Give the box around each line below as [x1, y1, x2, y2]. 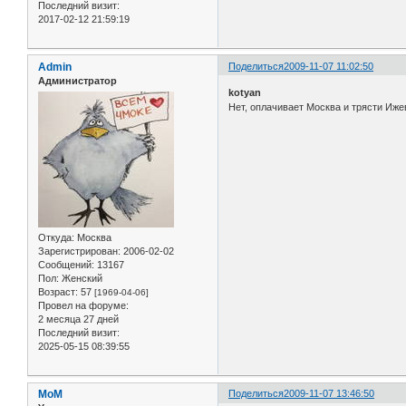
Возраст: [38, 286, 78, 298]
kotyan [228, 87, 262, 99]
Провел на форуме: [38, 300, 129, 312]
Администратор [38, 74, 117, 86]
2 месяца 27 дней [38, 314, 119, 325]
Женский [59, 273, 102, 285]
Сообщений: [38, 259, 94, 271]
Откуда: [38, 232, 74, 244]
